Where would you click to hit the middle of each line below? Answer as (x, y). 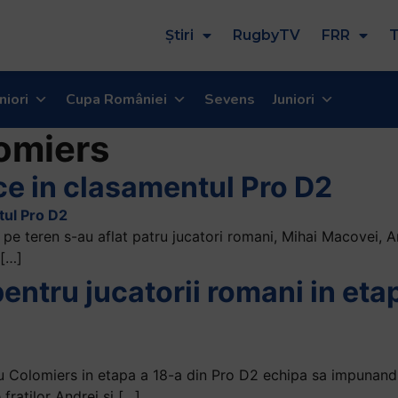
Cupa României (116, 99)
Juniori (294, 99)
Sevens (230, 99)
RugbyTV (267, 35)
